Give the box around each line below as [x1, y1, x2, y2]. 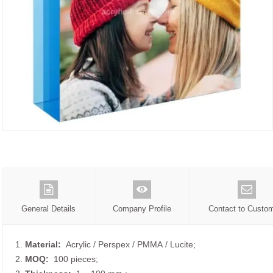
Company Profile [113, 204, 171, 214]
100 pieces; [49, 254, 98, 264]
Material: [25, 239, 61, 250]
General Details [21, 204, 76, 214]
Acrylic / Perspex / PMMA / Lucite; [61, 239, 196, 250]
